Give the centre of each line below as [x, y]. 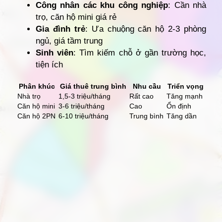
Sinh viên [55, 53]
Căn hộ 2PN [36, 116]
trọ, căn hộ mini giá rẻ [76, 17]
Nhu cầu [147, 86]
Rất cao [141, 96]
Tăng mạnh [185, 96]
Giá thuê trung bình [93, 86]
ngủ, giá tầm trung [69, 41]
